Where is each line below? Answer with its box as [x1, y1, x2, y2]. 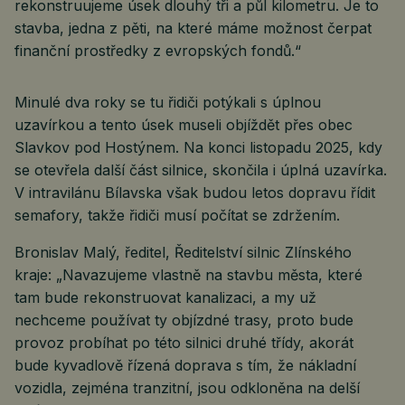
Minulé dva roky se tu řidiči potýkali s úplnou [14, 92, 321, 111]
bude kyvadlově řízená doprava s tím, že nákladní [14, 355, 356, 374]
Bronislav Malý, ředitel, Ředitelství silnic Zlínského [14, 242, 352, 261]
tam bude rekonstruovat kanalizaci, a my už [14, 287, 316, 306]
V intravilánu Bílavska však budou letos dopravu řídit [14, 183, 375, 202]
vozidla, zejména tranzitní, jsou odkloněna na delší [14, 378, 360, 397]
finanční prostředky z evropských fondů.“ [14, 41, 301, 60]
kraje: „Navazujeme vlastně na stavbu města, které [14, 265, 363, 284]
